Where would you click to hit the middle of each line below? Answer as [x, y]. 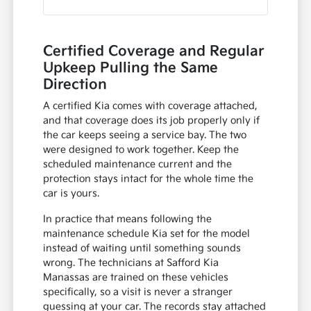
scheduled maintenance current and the [138, 165]
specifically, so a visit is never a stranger [138, 292]
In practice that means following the [128, 219]
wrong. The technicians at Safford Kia [131, 263]
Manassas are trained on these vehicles [136, 278]
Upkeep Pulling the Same [131, 68]
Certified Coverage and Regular [154, 52]
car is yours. [72, 194]
